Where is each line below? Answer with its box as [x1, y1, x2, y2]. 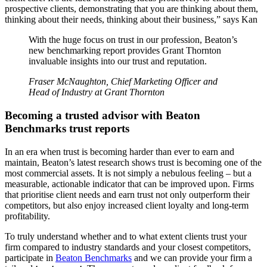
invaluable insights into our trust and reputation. [29, 56, 207, 67]
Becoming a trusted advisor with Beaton [5, 109, 200, 122]
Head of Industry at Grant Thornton [29, 87, 164, 98]
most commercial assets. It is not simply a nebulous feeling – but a [5, 167, 252, 178]
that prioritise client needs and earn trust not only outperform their [5, 189, 250, 200]
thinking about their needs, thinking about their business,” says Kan [5, 14, 257, 25]
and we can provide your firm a [132, 252, 252, 263]
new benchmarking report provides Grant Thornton [29, 45, 221, 56]
